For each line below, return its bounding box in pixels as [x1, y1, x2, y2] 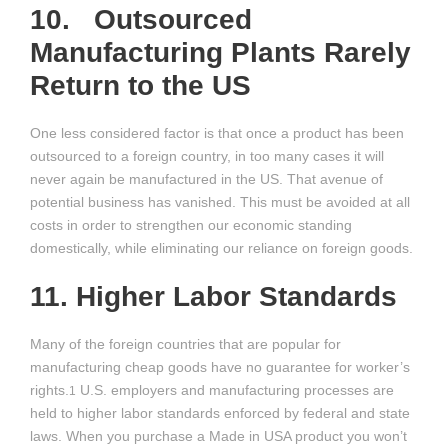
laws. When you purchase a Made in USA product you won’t [30, 428, 407, 444]
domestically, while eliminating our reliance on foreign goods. [30, 240, 413, 256]
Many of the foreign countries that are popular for [30, 336, 341, 352]
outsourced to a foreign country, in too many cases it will [30, 148, 384, 164]
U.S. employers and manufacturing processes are [76, 382, 394, 398]
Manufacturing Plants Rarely [30, 37, 411, 68]
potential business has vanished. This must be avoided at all [30, 194, 410, 210]
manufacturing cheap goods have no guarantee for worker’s [30, 359, 410, 375]
